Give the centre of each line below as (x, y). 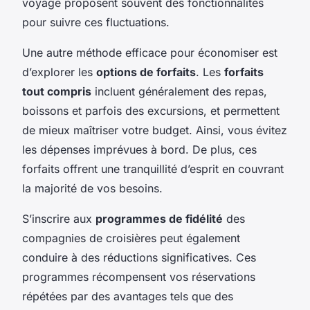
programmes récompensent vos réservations (139, 276)
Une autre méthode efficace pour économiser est (150, 52)
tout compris (57, 91)
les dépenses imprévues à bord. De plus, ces (139, 149)
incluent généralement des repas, (179, 91)
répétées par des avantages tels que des (128, 296)
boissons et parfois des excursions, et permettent (151, 110)
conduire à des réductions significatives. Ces (139, 257)
